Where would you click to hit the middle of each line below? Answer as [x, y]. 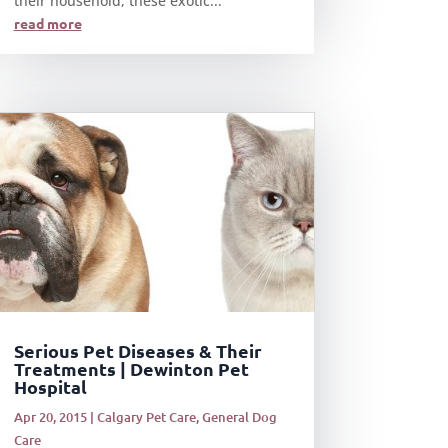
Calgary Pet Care [146, 417]
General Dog [239, 417]
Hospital [50, 387]
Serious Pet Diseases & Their [137, 351]
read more [47, 23]
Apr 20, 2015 [50, 417]
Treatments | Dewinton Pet [131, 369]
